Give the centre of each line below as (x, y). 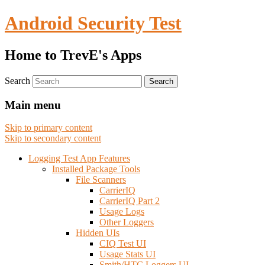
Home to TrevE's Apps (73, 55)
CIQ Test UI (123, 244)
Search (17, 80)
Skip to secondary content (53, 138)
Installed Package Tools (96, 169)
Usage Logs (122, 212)
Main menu (33, 105)
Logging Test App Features (79, 159)
